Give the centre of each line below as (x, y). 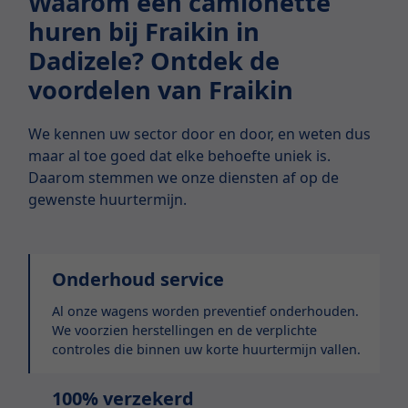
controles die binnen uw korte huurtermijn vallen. (207, 350)
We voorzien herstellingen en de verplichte (185, 331)
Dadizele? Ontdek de (154, 61)
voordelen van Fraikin (161, 90)
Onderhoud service (138, 280)
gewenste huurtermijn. (108, 200)
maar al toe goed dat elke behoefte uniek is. (180, 156)
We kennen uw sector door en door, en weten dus (200, 134)
